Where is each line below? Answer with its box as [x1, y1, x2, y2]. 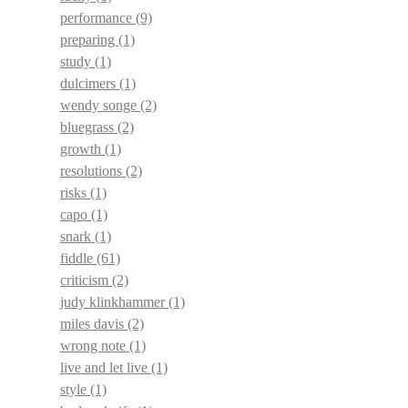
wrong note [60, 338, 129, 353]
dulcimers [60, 76, 119, 91]
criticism [60, 272, 112, 288]
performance [60, 10, 136, 25]
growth [60, 141, 105, 157]
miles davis [60, 316, 127, 331]
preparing [60, 32, 118, 47]
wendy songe [60, 97, 140, 113]
